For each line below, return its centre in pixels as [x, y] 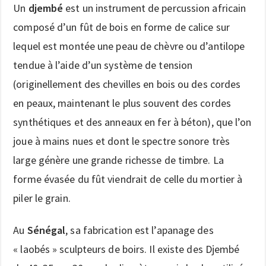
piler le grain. [42, 198]
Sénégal [46, 230]
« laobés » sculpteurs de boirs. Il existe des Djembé [126, 249]
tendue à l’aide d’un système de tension [103, 65]
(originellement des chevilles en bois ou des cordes [127, 84]
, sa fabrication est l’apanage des [140, 230]
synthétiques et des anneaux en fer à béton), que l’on [132, 122]
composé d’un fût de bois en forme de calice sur [121, 27]
